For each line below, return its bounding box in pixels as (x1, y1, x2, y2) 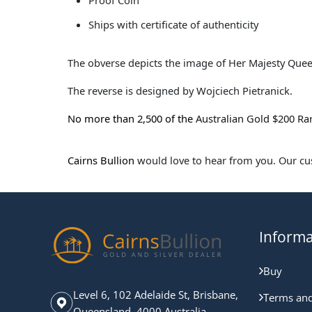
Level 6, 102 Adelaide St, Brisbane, (73, 288, 238, 302)
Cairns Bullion (68, 153, 134, 167)
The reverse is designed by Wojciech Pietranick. (68, 84, 292, 97)
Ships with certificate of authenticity (88, 17, 258, 31)
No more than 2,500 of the (68, 111, 196, 125)
